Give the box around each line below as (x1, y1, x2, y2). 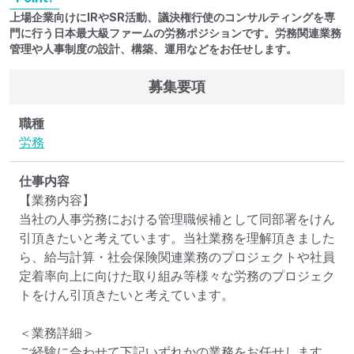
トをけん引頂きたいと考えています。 (19, 287, 234, 303)
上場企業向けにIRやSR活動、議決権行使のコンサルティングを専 (9, 10, 335, 24)
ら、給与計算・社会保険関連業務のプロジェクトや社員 (19, 249, 335, 265)
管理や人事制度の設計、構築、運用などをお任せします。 (9, 42, 297, 56)
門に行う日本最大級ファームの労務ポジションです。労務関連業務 (9, 26, 341, 40)
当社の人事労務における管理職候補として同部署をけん (19, 211, 335, 228)
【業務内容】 (19, 192, 95, 209)
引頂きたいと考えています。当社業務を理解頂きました (19, 230, 335, 247)
